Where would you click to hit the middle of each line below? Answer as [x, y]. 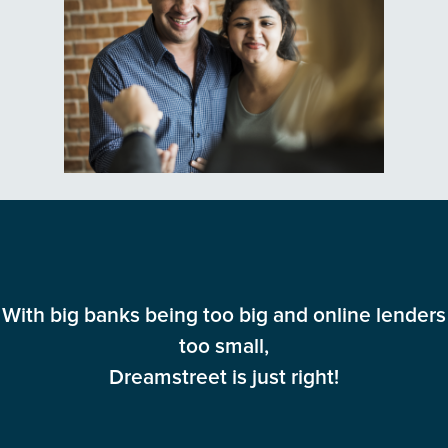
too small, [224, 347]
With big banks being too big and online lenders [224, 316]
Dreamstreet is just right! [224, 378]
